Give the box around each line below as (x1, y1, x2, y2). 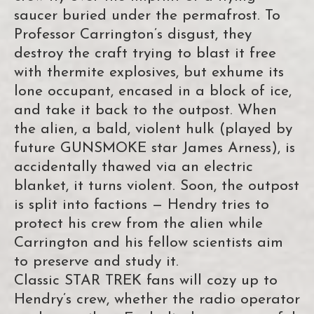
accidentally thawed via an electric (14, 160, 253, 175)
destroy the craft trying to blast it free (14, 46, 276, 62)
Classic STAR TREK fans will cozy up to (14, 273, 278, 289)
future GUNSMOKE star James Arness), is (14, 141, 295, 156)
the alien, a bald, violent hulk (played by (14, 122, 292, 137)
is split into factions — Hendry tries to (14, 198, 269, 213)
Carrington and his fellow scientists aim (14, 235, 283, 251)
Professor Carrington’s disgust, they (14, 27, 252, 43)
